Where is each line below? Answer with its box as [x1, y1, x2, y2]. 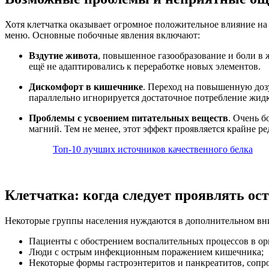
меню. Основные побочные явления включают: [5, 29, 200, 40]
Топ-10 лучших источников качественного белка [53, 144, 253, 154]
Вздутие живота [29, 50, 98, 61]
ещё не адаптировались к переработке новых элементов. [29, 61, 261, 71]
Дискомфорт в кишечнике [29, 81, 143, 92]
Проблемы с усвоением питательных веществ [29, 112, 228, 123]
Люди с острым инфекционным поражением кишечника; [29, 246, 264, 257]
